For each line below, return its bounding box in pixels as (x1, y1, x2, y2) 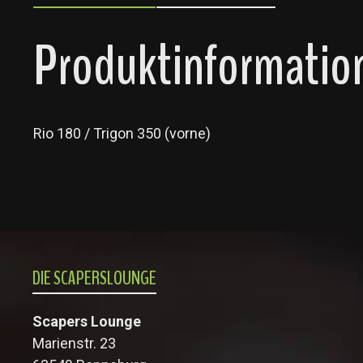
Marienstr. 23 (32, 335, 116, 352)
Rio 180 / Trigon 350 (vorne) (33, 124, 211, 142)
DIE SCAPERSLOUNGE (32, 265, 156, 291)
